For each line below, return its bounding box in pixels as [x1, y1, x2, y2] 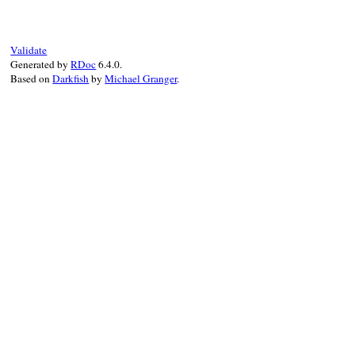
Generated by [10, 56, 71, 71]
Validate [10, 42, 48, 57]
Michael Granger [105, 71, 177, 86]
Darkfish [52, 71, 90, 86]
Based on [10, 71, 53, 86]
